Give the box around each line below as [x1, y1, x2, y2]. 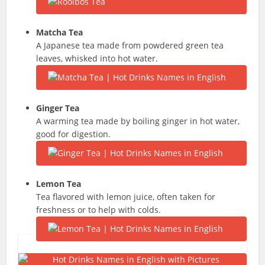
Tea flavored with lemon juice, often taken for [36, 191, 216, 202]
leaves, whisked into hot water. [36, 53, 159, 64]
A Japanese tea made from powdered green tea [36, 40, 224, 51]
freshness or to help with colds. [36, 204, 161, 215]
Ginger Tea [36, 102, 80, 114]
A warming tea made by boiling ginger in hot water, [36, 115, 240, 127]
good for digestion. [36, 128, 111, 140]
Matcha [36, 27, 67, 38]
